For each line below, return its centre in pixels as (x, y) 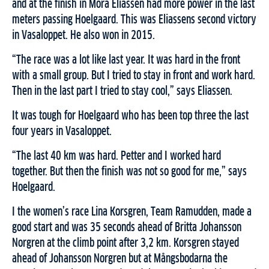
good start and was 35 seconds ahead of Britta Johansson (127, 228)
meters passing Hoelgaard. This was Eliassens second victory (134, 20)
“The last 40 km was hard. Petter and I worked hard (116, 156)
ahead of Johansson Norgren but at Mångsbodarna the (120, 259)
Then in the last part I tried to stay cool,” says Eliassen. (122, 92)
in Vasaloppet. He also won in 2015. (83, 36)
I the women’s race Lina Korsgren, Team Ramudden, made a (132, 212)
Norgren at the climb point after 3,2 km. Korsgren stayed (125, 243)
